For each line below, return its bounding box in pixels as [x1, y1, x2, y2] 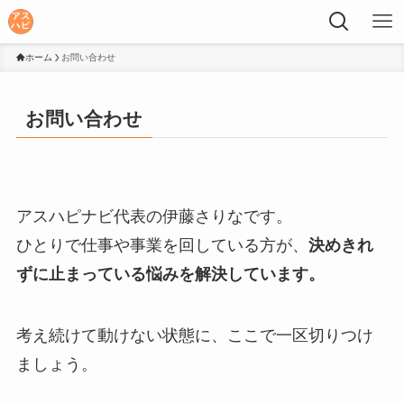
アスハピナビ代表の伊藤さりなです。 [15, 207, 292, 226]
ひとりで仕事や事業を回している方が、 [15, 236, 308, 255]
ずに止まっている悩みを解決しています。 [15, 265, 325, 284]
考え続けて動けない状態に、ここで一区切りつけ [15, 326, 373, 345]
